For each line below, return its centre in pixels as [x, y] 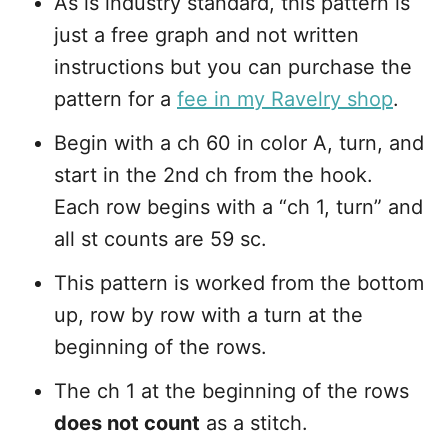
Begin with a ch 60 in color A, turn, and [239, 143]
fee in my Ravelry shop [285, 99]
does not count [127, 423]
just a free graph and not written [206, 35]
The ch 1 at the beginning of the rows [231, 391]
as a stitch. [254, 423]
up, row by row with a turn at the [208, 315]
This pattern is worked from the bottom [239, 283]
